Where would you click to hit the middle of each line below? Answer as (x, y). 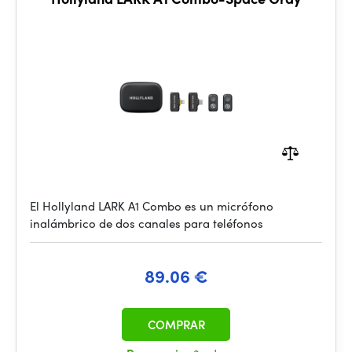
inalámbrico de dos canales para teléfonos (147, 223)
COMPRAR (176, 324)
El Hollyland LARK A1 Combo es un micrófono (152, 206)
